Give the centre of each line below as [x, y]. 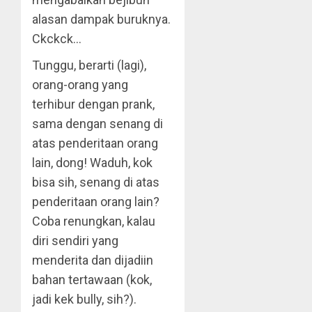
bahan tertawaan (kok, [92, 280]
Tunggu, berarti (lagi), [89, 65]
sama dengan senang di [97, 124]
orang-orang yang [80, 85]
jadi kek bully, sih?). [84, 299]
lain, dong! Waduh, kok [92, 163]
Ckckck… [57, 39]
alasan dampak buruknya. [101, 19]
